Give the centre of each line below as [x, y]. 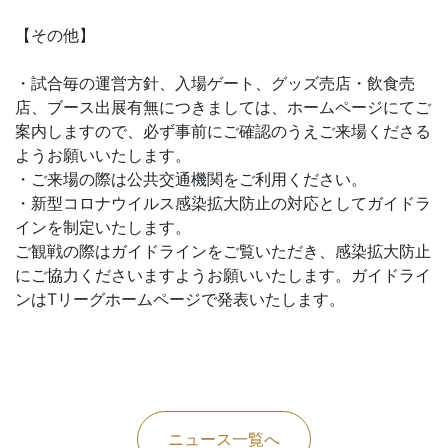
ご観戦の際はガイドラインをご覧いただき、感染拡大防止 [223, 251]
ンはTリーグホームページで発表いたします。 [180, 299]
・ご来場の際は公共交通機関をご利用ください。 [191, 179]
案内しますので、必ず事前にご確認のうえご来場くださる [223, 131]
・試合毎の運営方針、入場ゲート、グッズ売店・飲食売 [215, 83]
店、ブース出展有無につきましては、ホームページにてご [223, 107]
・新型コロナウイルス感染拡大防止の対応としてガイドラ [223, 203]
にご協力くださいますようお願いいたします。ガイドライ [223, 275]
